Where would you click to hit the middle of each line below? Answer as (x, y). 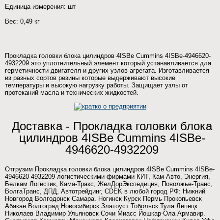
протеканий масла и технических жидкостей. (72, 93)
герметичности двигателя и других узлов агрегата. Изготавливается (107, 70)
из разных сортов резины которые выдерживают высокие (90, 78)
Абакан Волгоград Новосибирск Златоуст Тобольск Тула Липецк (101, 206)
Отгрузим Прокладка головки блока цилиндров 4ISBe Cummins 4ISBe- (110, 169)
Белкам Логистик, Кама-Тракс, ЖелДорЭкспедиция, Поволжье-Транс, (109, 184)
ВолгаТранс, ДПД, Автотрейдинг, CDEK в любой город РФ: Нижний (105, 191)
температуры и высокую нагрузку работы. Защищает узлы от (96, 85)
